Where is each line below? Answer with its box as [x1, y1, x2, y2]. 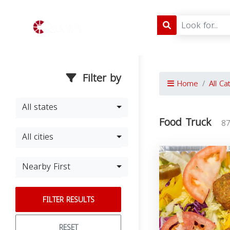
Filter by [79, 68, 121, 88]
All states [22, 99, 57, 115]
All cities [22, 129, 53, 145]
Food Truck [159, 112, 211, 132]
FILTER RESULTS [42, 193, 94, 207]
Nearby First [22, 159, 70, 175]
